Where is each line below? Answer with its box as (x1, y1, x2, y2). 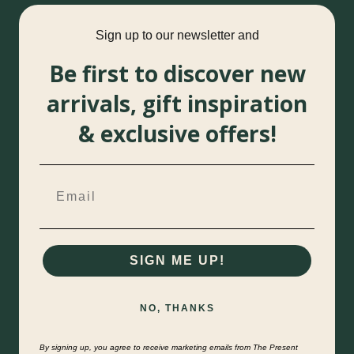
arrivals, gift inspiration (47, 88, 307, 119)
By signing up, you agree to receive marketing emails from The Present (40, 342, 298, 352)
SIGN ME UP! (129, 253, 225, 267)
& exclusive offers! (77, 119, 277, 149)
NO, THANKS (139, 302, 215, 314)
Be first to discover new (48, 58, 306, 89)
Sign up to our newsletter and (95, 28, 259, 43)
